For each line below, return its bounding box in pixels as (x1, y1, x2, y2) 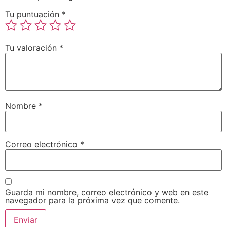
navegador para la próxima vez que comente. (5, 195, 180, 206)
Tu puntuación (5, 9, 62, 19)
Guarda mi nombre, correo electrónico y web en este (5, 187, 208, 198)
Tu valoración (5, 42, 59, 53)
